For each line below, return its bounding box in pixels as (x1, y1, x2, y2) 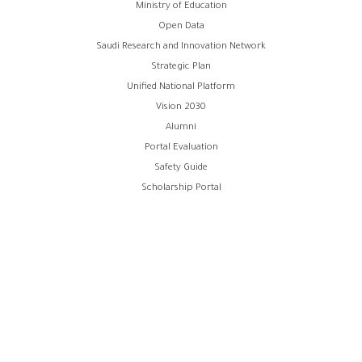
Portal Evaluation (144, 142, 218, 154)
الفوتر (18, 32, 80, 58)
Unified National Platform (127, 82, 235, 93)
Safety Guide (154, 162, 208, 174)
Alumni (166, 122, 196, 133)
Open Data (158, 21, 204, 32)
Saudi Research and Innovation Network (96, 41, 266, 53)
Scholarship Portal (141, 183, 221, 194)
